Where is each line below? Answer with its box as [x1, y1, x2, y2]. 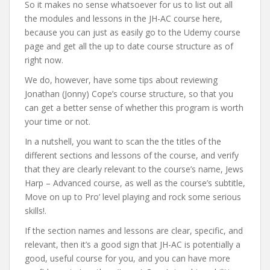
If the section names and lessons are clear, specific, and [25, 224, 243, 236]
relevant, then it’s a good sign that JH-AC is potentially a [25, 238, 240, 250]
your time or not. [25, 115, 90, 127]
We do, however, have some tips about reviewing [25, 74, 218, 86]
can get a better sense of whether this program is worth [25, 101, 243, 113]
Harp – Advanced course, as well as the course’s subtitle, [25, 177, 245, 189]
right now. [25, 54, 63, 66]
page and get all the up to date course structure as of [25, 40, 233, 52]
